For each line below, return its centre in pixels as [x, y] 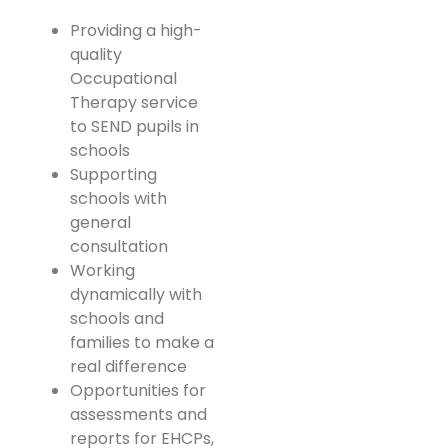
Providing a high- [136, 30]
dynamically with [136, 294]
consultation [119, 246]
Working [102, 270]
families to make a [142, 342]
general [100, 222]
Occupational [123, 78]
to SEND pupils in [134, 126]
